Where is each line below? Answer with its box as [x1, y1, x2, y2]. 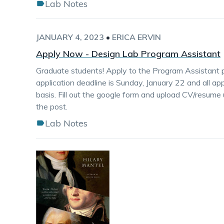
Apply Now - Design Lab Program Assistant [36, 48, 220, 59]
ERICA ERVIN [112, 32, 161, 42]
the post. [36, 101, 67, 111]
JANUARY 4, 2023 [36, 32, 104, 42]
